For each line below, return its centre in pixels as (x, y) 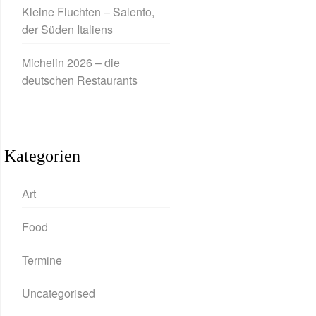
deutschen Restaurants (80, 80)
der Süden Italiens (67, 30)
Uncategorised (59, 293)
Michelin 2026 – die (71, 63)
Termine (42, 260)
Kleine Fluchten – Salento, (88, 12)
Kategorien (42, 156)
